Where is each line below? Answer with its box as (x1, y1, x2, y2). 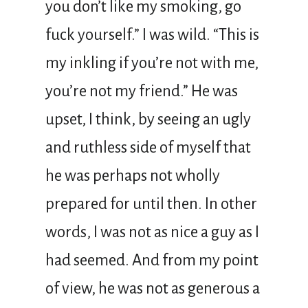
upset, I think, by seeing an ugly (45, 110, 251, 128)
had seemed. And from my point (45, 251, 258, 269)
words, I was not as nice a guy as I (45, 223, 259, 241)
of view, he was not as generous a (45, 279, 260, 297)
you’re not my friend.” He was (45, 82, 238, 100)
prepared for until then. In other (45, 195, 257, 212)
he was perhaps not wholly (45, 166, 220, 184)
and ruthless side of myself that (45, 138, 251, 156)
